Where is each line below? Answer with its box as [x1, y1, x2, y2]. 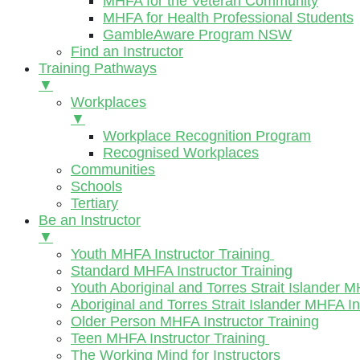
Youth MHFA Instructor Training [71, 246, 274, 262]
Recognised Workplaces [103, 145, 259, 161]
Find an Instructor [71, 43, 183, 59]
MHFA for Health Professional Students [103, 10, 354, 26]
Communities [71, 162, 155, 178]
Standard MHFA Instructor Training [71, 263, 292, 279]
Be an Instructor [39, 212, 141, 228]
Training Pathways [39, 60, 157, 76]
